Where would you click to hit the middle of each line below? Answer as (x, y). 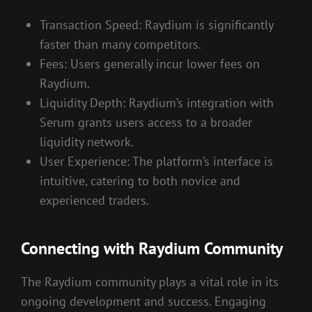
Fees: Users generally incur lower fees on (150, 63)
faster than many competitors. (120, 44)
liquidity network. (87, 141)
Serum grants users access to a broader (146, 122)
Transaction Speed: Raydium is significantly (156, 24)
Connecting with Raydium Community (152, 248)
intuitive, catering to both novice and (140, 180)
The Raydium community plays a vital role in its (150, 281)
